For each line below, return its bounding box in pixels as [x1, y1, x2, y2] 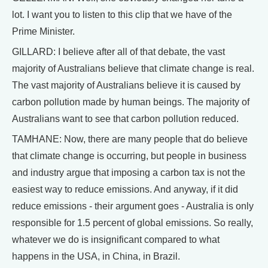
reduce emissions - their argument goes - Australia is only [12, 201, 254, 211]
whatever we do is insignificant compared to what [12, 234, 220, 245]
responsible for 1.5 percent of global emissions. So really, [12, 218, 253, 228]
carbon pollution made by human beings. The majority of [12, 97, 249, 107]
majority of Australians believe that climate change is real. [12, 63, 254, 74]
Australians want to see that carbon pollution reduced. [12, 114, 239, 124]
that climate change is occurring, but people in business [12, 151, 246, 161]
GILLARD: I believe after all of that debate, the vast [12, 47, 225, 57]
